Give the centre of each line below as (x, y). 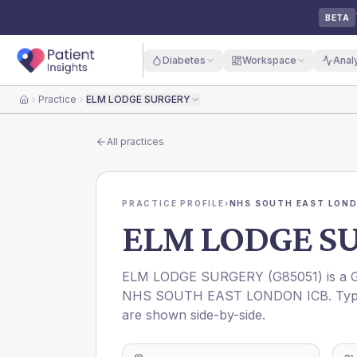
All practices (135, 141)
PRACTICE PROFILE (173, 203)
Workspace (269, 60)
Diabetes (184, 60)
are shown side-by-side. (194, 315)
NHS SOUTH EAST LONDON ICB (225, 296)
